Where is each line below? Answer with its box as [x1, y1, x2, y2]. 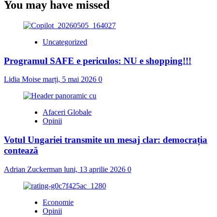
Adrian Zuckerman [4, 165, 64, 173]
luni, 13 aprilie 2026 [64, 165, 127, 173]
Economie [43, 198, 74, 206]
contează [4, 145, 38, 156]
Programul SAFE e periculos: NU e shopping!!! [4, 55, 191, 66]
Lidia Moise [4, 75, 43, 84]
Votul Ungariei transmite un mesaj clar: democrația [4, 135, 207, 145]
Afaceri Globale [43, 108, 92, 117]
